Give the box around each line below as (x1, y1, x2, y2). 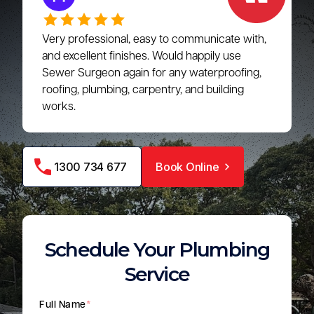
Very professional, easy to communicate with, (42, 34, 266, 46)
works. (42, 101, 76, 113)
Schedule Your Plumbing (44, 238, 270, 261)
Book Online (156, 160, 219, 174)
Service (124, 262, 190, 286)
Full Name (39, 300, 86, 310)
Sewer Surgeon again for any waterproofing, (42, 67, 261, 79)
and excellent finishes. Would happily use (42, 50, 241, 62)
